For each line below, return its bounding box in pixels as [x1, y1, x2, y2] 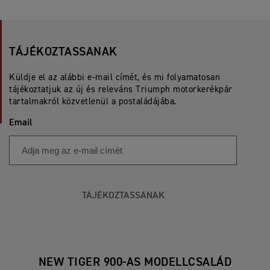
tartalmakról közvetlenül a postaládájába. [9, 97, 177, 106]
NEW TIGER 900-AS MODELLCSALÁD [38, 256, 232, 268]
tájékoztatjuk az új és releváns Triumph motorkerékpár [9, 85, 233, 94]
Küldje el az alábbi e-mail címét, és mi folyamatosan [9, 73, 220, 82]
